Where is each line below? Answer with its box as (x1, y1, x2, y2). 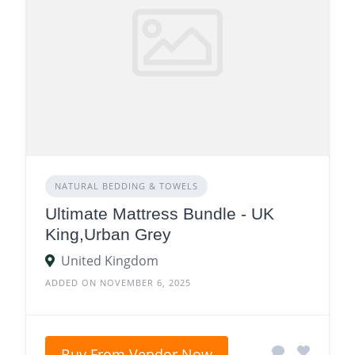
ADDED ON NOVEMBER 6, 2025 (45, 277, 191, 288)
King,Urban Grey (45, 225, 171, 243)
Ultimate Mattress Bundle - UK (45, 204, 274, 223)
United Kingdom (61, 252, 158, 269)
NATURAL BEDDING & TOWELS (55, 180, 198, 192)
